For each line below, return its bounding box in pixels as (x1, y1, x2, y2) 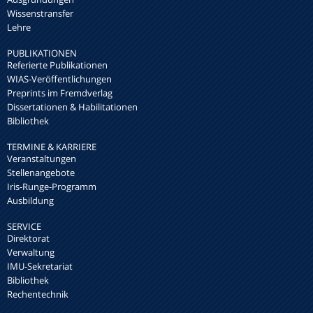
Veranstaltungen (7, 152, 76, 166)
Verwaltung (7, 246, 54, 259)
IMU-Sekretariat (7, 260, 73, 273)
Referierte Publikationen (7, 59, 108, 72)
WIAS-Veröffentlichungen (7, 73, 112, 86)
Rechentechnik (7, 288, 68, 301)
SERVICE (7, 220, 41, 233)
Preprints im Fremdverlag (7, 87, 112, 100)
